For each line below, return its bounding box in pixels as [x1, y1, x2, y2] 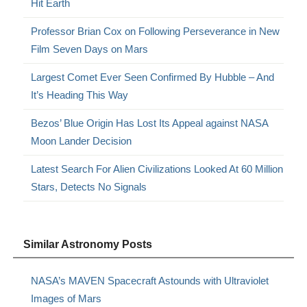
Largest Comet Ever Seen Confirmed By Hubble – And [31, 71, 275, 84]
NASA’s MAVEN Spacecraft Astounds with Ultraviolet [31, 275, 269, 287]
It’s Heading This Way [31, 89, 129, 101]
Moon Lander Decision [31, 135, 132, 147]
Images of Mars [31, 293, 102, 305]
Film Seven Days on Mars [31, 43, 149, 56]
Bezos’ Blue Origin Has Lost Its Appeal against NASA [31, 117, 269, 130]
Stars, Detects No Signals [31, 181, 147, 193]
